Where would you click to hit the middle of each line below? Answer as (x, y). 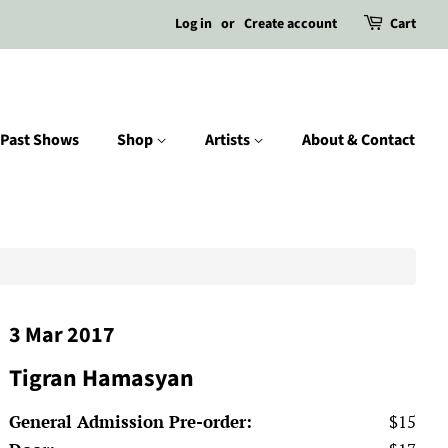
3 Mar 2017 (62, 335)
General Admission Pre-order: (131, 421)
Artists (229, 140)
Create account (290, 24)
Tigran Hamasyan (102, 379)
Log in (193, 24)
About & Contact (358, 140)
